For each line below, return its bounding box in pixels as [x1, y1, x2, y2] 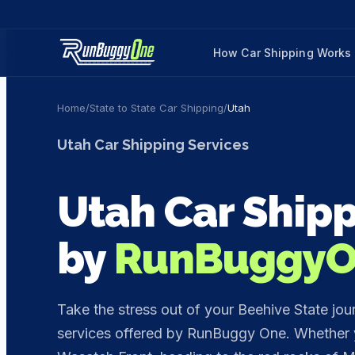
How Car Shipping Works [213, 45, 352, 59]
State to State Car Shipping [90, 101, 223, 114]
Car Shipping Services [91, 136, 249, 153]
